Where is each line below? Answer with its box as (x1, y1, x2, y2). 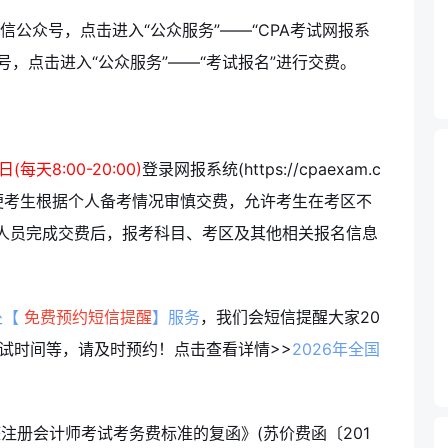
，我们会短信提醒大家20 (200, 307, 380, 328)
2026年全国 (292, 339, 380, 360)
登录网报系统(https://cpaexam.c (142, 159, 381, 180)
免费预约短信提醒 (19, 307, 152, 328)
